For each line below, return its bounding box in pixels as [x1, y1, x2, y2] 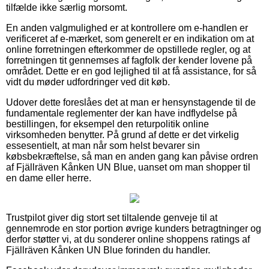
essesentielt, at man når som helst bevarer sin [6, 140, 200, 151]
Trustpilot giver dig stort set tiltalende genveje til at [6, 212, 217, 223]
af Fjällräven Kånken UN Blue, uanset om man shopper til [6, 162, 250, 172]
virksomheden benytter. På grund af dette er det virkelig [6, 129, 239, 140]
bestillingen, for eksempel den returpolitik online [6, 118, 209, 129]
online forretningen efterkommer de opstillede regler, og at [6, 44, 250, 55]
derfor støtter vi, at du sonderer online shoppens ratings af [6, 234, 250, 244]
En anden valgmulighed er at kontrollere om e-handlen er [6, 22, 248, 33]
